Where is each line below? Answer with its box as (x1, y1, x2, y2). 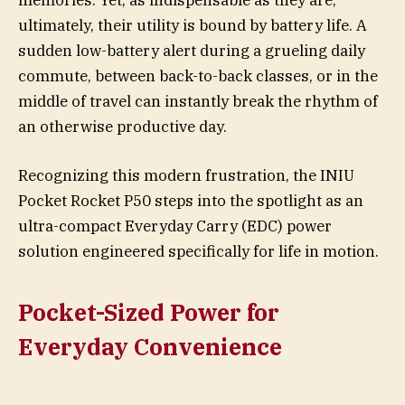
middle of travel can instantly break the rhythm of (18, 91, 378, 111)
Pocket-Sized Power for (18, 297, 279, 327)
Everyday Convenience (18, 331, 282, 362)
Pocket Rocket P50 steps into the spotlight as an (18, 191, 363, 212)
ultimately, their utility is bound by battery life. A (18, 15, 367, 35)
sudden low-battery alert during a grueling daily (18, 41, 365, 61)
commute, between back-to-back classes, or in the (18, 66, 378, 86)
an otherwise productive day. (18, 117, 227, 137)
